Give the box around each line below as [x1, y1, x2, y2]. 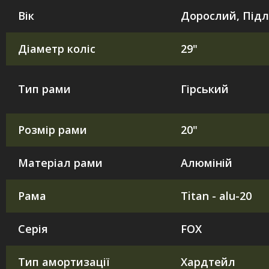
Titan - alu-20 [181, 188, 252, 203]
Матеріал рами [18, 155, 103, 170]
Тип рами [18, 81, 71, 96]
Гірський [181, 81, 229, 96]
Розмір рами [18, 122, 87, 137]
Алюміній [181, 155, 232, 170]
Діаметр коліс [18, 41, 95, 56]
